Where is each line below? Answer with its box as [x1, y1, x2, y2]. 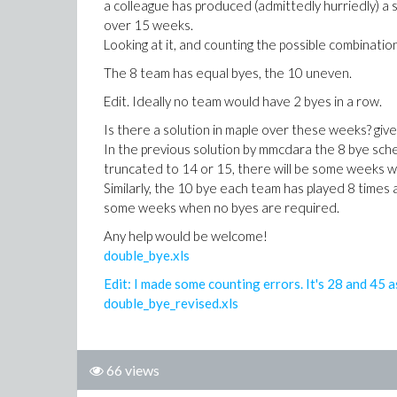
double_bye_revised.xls [104, 295, 238, 311]
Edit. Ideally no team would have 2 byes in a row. [104, 93, 385, 109]
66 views [106, 362, 160, 378]
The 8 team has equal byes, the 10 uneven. [104, 65, 352, 81]
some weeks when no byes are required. [104, 199, 339, 215]
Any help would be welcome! [104, 228, 268, 244]
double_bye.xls [104, 247, 190, 263]
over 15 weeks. [104, 17, 196, 33]
